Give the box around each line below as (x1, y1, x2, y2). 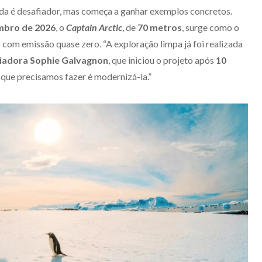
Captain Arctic (66, 22, 122, 33)
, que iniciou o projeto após (108, 54, 216, 65)
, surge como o (182, 22, 239, 33)
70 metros (137, 22, 182, 33)
